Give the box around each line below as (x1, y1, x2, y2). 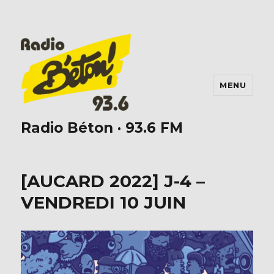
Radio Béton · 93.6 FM (21, 119, 183, 137)
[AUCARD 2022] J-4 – (21, 171, 206, 192)
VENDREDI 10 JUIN (21, 192, 187, 213)
